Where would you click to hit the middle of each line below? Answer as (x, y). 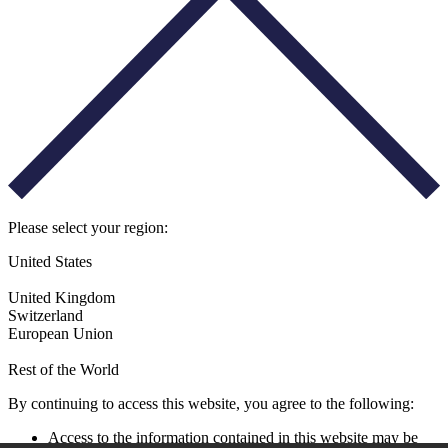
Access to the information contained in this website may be (233, 437)
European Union (60, 333)
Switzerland (45, 315)
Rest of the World (63, 369)
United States (50, 261)
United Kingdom (61, 297)
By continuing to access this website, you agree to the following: (211, 403)
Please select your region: (88, 227)
